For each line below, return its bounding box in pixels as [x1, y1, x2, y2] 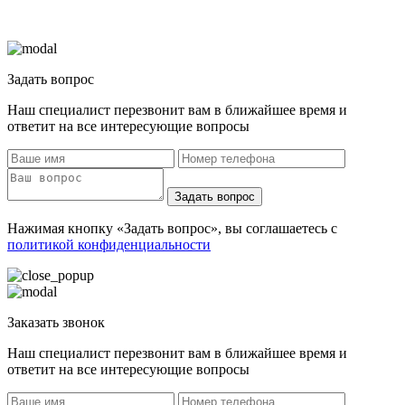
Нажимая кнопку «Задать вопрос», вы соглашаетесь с [7, 221, 337, 237]
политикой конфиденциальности [7, 237, 211, 253]
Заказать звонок [7, 315, 105, 331]
